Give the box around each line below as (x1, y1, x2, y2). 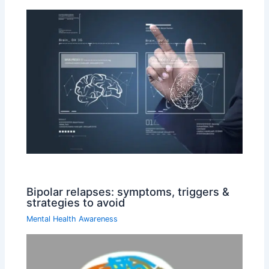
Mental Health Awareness (26, 214, 118, 223)
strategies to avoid (26, 195, 125, 209)
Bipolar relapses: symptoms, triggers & (26, 184, 230, 198)
